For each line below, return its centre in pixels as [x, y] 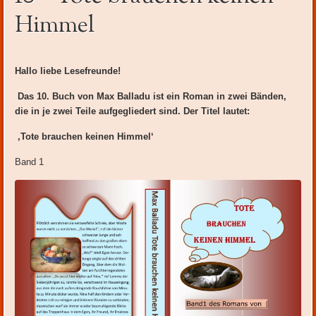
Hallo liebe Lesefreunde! [68, 71]
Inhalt [23, 13]
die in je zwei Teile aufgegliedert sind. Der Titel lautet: [133, 111]
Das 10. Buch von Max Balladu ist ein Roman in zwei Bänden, [152, 97]
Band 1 [30, 162]
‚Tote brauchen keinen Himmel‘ [86, 137]
